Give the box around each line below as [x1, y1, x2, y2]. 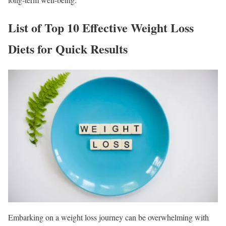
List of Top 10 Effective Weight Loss [8, 18, 194, 36]
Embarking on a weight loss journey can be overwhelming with [8, 211, 209, 222]
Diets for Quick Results [8, 39, 128, 58]
